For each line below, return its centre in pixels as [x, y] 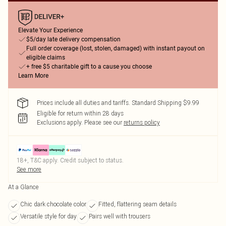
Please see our [103, 122]
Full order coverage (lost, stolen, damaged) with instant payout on [116, 48]
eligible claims [46, 58]
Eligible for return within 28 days [80, 113]
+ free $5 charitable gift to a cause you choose [89, 67]
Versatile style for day [48, 216]
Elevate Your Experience [50, 30]
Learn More [33, 76]
